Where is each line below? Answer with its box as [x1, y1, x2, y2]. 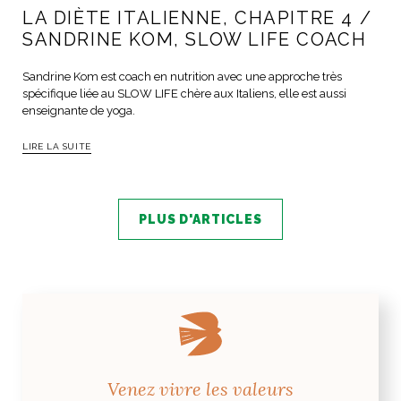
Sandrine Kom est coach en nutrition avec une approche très [22, 70, 342, 83]
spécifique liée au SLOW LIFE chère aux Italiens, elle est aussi [22, 87, 346, 100]
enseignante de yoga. [22, 104, 135, 117]
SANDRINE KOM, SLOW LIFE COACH [22, 29, 367, 50]
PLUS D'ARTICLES [139, 212, 262, 226]
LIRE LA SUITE [22, 141, 91, 151]
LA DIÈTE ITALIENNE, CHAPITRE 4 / [22, 7, 372, 29]
